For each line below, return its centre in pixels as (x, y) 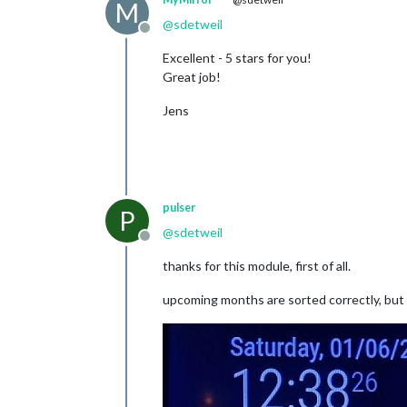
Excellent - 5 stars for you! (237, 58)
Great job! (192, 77)
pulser (179, 208)
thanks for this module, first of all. (257, 266)
